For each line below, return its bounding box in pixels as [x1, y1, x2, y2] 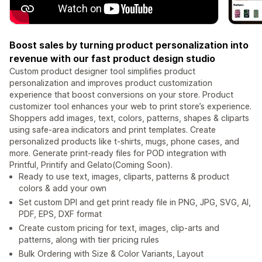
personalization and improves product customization [9, 78, 212, 88]
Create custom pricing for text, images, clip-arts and [19, 223, 219, 233]
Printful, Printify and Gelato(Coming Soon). [9, 160, 173, 170]
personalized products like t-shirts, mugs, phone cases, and [9, 136, 239, 147]
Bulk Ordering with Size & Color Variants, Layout [19, 249, 204, 259]
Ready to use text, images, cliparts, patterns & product [19, 171, 229, 182]
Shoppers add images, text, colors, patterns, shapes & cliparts [9, 113, 249, 123]
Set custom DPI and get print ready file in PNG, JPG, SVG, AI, [19, 197, 251, 208]
